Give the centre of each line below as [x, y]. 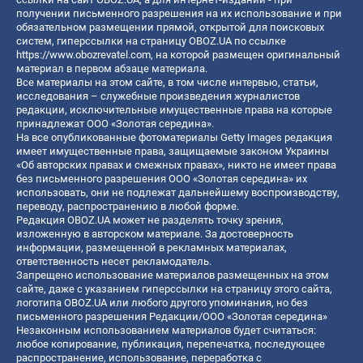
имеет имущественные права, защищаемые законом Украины [173, 151]
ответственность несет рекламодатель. [114, 261]
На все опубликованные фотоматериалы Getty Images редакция [174, 137]
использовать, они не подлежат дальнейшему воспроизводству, [178, 192]
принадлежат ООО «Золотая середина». [115, 123]
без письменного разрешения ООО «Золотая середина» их [162, 178]
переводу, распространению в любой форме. [128, 206]
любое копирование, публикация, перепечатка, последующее [171, 344]
